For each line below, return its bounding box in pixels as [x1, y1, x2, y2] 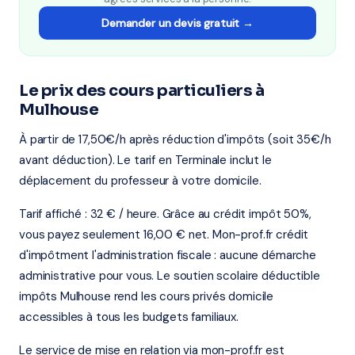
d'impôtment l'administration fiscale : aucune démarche [19, 247, 316, 263]
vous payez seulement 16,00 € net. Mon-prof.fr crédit [19, 227, 309, 242]
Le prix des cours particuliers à [19, 81, 264, 101]
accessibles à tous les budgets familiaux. [19, 309, 239, 325]
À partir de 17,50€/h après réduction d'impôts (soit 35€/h [19, 132, 331, 147]
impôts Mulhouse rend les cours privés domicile [19, 288, 274, 304]
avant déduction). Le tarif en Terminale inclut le [19, 152, 272, 168]
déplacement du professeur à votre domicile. [19, 173, 261, 189]
